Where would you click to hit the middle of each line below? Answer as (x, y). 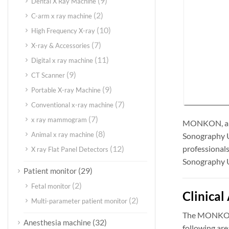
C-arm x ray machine (62, 16)
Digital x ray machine (62, 60)
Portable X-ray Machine (66, 90)
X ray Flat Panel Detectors (70, 149)
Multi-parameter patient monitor (79, 201)
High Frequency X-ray (63, 31)
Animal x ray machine (63, 134)
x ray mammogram (59, 120)
